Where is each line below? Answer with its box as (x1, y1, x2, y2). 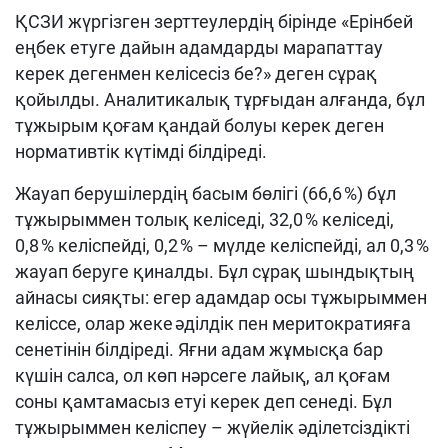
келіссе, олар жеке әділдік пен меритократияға (15, 313, 411, 334)
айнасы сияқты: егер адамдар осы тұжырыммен (15, 287, 427, 308)
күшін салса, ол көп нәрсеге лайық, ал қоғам (15, 365, 390, 386)
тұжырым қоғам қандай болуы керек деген (15, 115, 384, 136)
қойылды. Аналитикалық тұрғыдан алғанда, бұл (15, 89, 425, 110)
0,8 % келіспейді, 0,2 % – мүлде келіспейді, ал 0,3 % (15, 235, 429, 256)
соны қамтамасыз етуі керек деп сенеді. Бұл (15, 391, 392, 412)
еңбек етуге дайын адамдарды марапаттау (15, 37, 383, 58)
